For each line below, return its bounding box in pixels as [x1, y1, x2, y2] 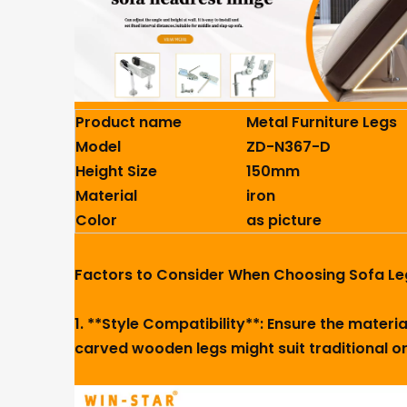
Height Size [75, 161, 157, 182]
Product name [75, 112, 182, 133]
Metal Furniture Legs [246, 112, 397, 133]
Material [75, 185, 137, 206]
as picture [246, 210, 322, 231]
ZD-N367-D [246, 136, 331, 157]
